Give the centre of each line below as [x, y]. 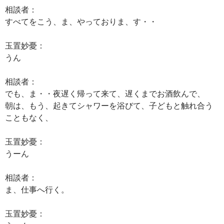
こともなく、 [29, 117]
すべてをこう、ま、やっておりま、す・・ [81, 21]
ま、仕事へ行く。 [37, 189]
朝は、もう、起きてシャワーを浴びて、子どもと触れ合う [109, 105]
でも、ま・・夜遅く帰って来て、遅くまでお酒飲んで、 [105, 93]
